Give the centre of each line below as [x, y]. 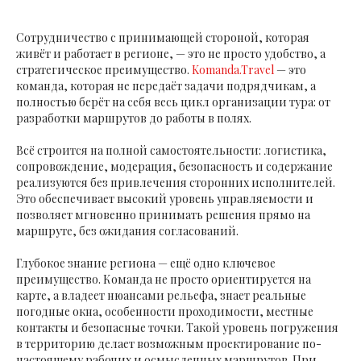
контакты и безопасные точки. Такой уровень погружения [177, 327]
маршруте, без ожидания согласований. [127, 230]
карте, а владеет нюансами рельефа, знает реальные [161, 295]
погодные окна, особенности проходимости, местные [165, 311]
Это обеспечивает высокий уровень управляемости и [165, 198]
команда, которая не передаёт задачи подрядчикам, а [166, 85]
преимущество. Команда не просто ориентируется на [164, 279]
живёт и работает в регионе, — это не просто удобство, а [171, 53]
